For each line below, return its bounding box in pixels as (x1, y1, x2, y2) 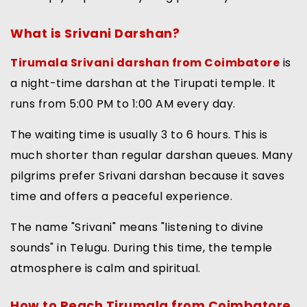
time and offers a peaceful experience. (10, 188, 232, 205)
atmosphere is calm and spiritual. (10, 260, 201, 277)
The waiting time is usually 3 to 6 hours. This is (10, 127, 268, 143)
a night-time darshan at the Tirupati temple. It (10, 75, 276, 92)
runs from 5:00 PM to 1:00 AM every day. (10, 96, 236, 112)
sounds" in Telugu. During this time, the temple (10, 240, 273, 256)
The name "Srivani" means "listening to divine (10, 219, 264, 236)
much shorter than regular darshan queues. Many (10, 147, 293, 164)
